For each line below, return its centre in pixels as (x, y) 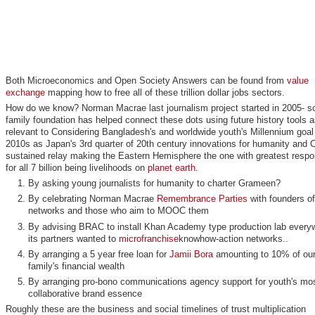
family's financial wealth (77, 266)
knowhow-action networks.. (234, 238)
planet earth (171, 167)
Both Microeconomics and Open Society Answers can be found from (146, 80)
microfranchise (149, 238)
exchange (25, 92)
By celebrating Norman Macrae (93, 199)
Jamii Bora (192, 254)
